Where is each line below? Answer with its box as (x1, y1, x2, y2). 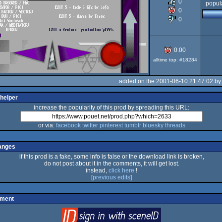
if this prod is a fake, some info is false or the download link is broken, (19, 153, 204, 160)
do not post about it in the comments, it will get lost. (44, 160, 179, 167)
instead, (86, 167, 109, 174)
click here (109, 167, 134, 174)
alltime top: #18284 (153, 57, 197, 62)
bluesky (142, 122, 164, 129)
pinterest (99, 122, 123, 129)
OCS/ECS (190, 15, 218, 22)
